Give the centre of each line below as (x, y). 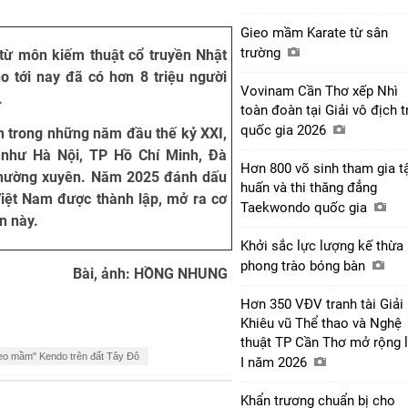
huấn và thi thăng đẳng (309, 187)
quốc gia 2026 (285, 130)
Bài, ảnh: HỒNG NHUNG (150, 274)
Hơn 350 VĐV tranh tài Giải (322, 304)
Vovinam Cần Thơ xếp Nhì (319, 91)
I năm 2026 (275, 362)
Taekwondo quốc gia (306, 207)
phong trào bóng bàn (305, 265)
